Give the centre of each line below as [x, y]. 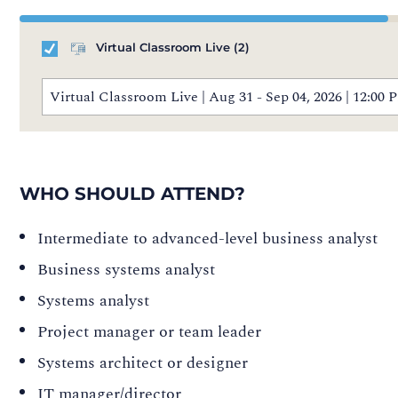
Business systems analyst [126, 269]
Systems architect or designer [143, 362]
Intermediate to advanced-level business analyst [207, 238]
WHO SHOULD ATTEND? [132, 193]
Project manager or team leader [149, 331]
